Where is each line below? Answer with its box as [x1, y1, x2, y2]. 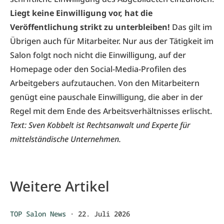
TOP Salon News [10, 209, 66, 218]
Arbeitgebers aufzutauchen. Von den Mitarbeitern [10, 77, 199, 88]
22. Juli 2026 [78, 209, 130, 218]
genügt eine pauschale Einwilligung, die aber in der [10, 91, 203, 102]
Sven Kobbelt [28, 119, 74, 130]
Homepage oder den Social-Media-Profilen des [10, 63, 186, 74]
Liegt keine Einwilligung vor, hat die [10, 7, 152, 18]
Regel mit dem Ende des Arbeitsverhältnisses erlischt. [10, 105, 212, 116]
